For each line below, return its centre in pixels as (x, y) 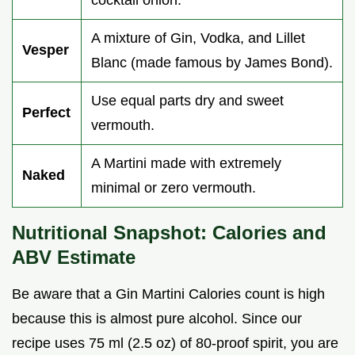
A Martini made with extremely (186, 163)
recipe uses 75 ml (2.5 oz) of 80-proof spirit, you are (175, 343)
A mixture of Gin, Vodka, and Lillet (198, 38)
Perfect (46, 112)
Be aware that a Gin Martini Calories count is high (168, 294)
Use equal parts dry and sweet (187, 100)
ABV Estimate (74, 257)
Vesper (46, 50)
